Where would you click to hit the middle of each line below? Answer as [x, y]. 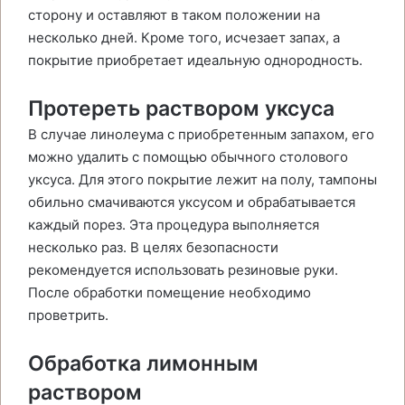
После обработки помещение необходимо [170, 292]
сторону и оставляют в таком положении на [174, 15]
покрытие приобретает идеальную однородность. [195, 60]
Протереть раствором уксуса [181, 108]
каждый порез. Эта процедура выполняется [174, 225]
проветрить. [68, 315]
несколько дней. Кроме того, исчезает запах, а [184, 38]
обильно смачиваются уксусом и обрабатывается [192, 202]
